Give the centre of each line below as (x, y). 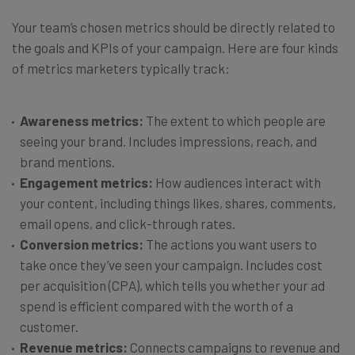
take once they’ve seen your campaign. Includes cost (171, 264)
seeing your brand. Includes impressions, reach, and (168, 141)
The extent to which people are (235, 120)
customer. (49, 326)
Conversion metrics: (82, 244)
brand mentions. (67, 161)
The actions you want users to (230, 244)
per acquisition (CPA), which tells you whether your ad (172, 285)
